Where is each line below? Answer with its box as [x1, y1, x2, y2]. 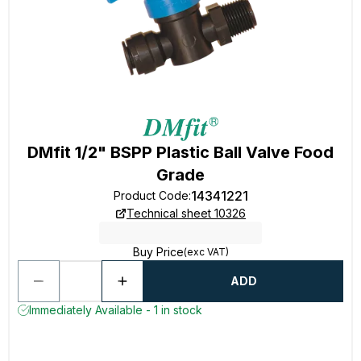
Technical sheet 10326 [127, 206, 246, 220]
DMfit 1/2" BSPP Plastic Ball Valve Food [27, 143, 334, 162]
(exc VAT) [183, 246, 229, 258]
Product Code [113, 189, 189, 202]
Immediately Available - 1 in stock [29, 303, 202, 317]
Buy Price [132, 245, 184, 259]
